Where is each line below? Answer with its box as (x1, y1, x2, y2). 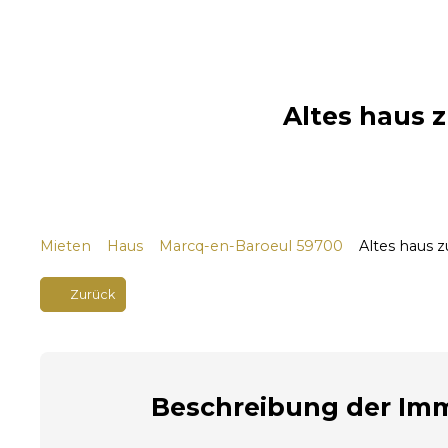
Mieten (40, 236, 91, 255)
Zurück (69, 286, 115, 302)
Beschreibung (151, 391, 339, 422)
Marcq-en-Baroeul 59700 (159, 236, 343, 255)
